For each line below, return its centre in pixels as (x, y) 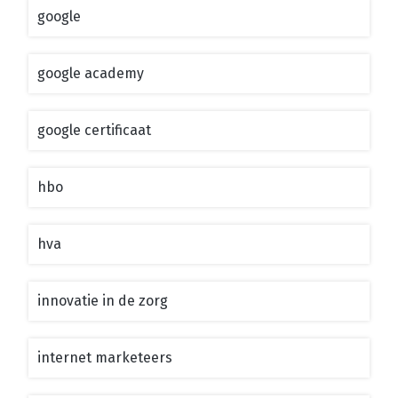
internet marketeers (105, 357)
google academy (91, 73)
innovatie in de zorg (103, 300)
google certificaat (94, 130)
